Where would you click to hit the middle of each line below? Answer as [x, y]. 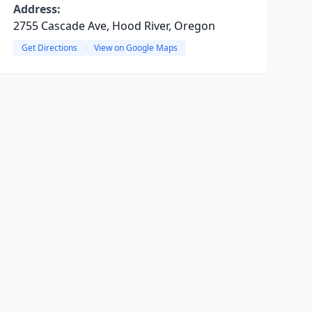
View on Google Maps [135, 48]
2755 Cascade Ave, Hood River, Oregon [114, 26]
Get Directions [49, 48]
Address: [37, 9]
